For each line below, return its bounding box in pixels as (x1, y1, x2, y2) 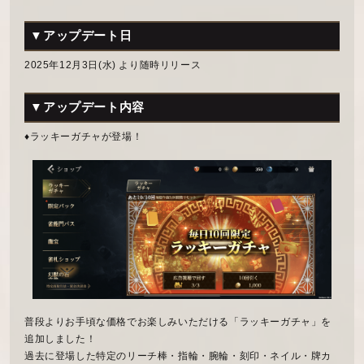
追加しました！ (24, 332, 97, 344)
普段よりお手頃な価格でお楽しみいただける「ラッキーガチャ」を (24, 315, 331, 327)
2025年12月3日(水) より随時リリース (24, 59, 201, 71)
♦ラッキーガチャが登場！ (24, 131, 143, 143)
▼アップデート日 (30, 28, 132, 43)
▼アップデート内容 (30, 100, 145, 115)
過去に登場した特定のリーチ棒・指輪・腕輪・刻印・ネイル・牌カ (24, 349, 331, 362)
